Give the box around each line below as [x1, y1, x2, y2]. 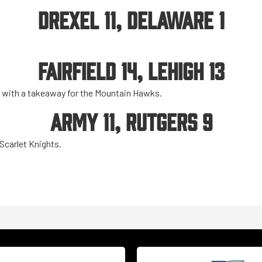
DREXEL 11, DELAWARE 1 [37, 5, 225, 33]
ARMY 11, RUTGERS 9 [50, 107, 212, 135]
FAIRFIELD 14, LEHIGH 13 [37, 56, 225, 84]
